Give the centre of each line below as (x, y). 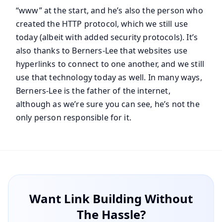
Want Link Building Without (111, 199)
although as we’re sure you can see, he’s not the (108, 104)
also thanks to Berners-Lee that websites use (102, 51)
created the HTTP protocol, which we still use (102, 24)
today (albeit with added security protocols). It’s (107, 37)
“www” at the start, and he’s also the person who (110, 11)
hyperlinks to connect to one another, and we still (110, 64)
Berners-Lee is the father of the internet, (93, 91)
